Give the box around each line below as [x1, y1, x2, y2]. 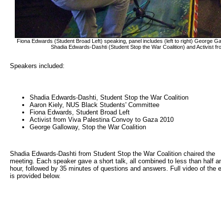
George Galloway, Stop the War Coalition [30, 123, 146, 131]
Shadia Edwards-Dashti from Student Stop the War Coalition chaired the [10, 149, 215, 157]
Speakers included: [10, 62, 65, 70]
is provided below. [10, 172, 61, 180]
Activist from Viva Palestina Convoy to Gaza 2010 [30, 115, 174, 123]
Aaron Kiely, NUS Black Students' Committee [30, 101, 159, 109]
